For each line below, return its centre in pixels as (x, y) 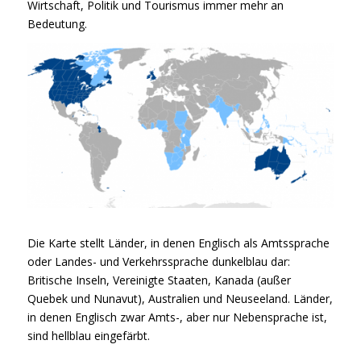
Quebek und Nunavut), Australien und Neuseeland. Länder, (180, 299)
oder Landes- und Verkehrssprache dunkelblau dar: (158, 262)
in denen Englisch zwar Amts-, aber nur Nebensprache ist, (177, 317)
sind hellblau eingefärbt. (88, 336)
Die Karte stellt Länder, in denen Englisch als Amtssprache (178, 243)
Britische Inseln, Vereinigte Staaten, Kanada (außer (159, 280)
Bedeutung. (57, 24)
